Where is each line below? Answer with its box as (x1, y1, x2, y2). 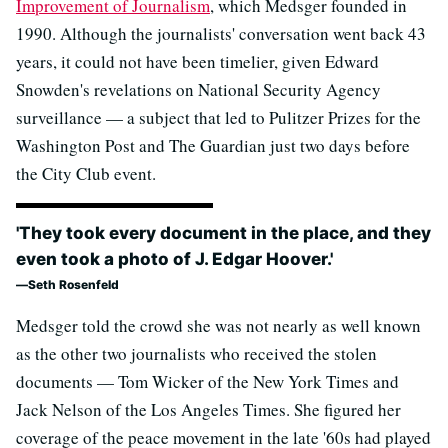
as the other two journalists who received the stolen (16, 342, 377, 365)
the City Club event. (16, 162, 156, 185)
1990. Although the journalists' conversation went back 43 (16, 22, 426, 45)
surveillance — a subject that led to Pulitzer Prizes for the (16, 106, 421, 129)
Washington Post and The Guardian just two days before (16, 134, 410, 157)
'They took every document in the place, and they (16, 223, 431, 243)
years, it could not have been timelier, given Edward (16, 50, 379, 73)
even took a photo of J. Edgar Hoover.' (16, 249, 333, 269)
